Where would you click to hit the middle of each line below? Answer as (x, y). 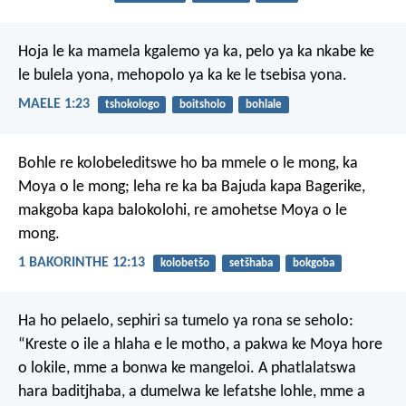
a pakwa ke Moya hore (306, 344)
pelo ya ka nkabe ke (308, 53)
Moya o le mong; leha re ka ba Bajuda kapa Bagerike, (192, 187)
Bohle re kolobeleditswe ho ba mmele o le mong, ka (188, 163)
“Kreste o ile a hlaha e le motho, (124, 344)
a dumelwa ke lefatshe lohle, (221, 391)
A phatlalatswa (305, 368)
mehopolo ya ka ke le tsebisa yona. (230, 76)
